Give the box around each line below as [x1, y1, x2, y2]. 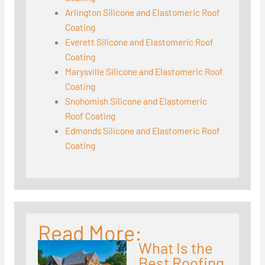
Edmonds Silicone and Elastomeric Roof [65, 125, 221, 137]
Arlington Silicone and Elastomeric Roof [65, 7, 221, 18]
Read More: [37, 220, 142, 246]
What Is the [138, 238, 213, 257]
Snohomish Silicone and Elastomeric [65, 95, 208, 107]
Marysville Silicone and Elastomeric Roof [65, 66, 224, 77]
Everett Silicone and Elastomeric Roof [65, 36, 214, 48]
